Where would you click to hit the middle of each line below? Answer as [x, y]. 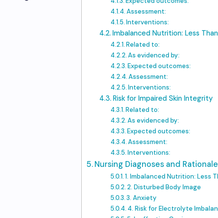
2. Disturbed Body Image [164, 187]
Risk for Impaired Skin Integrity [163, 98]
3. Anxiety [142, 198]
